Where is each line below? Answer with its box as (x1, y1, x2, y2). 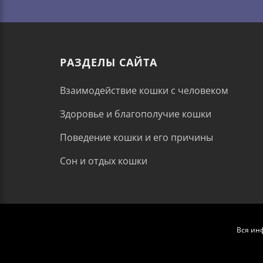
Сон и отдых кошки (60, 154, 147, 168)
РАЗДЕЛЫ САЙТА (60, 55, 157, 70)
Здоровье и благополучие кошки (60, 107, 211, 121)
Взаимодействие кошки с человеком (60, 84, 228, 97)
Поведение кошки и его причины (60, 131, 213, 144)
